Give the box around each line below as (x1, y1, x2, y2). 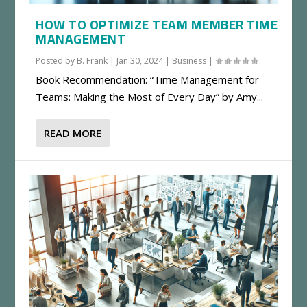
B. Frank (77, 54, 108, 66)
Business (172, 54, 207, 66)
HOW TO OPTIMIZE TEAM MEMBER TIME (36, 12, 278, 37)
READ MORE (44, 125, 102, 140)
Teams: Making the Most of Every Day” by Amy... (36, 89, 264, 103)
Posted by (36, 54, 77, 66)
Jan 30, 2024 (116, 54, 164, 66)
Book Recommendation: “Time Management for (36, 72, 260, 86)
